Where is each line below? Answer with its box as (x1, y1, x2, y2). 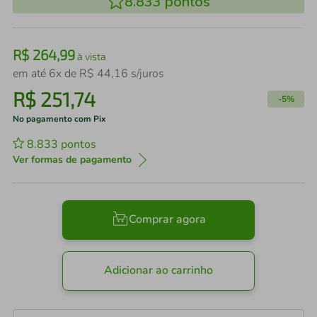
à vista (75, 50, 106, 62)
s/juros (128, 66, 164, 81)
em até (13, 66, 49, 81)
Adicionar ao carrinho (104, 263, 213, 279)
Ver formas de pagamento (13, 153, 132, 166)
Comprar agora (128, 212, 206, 228)
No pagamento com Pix (13, 113, 106, 125)
